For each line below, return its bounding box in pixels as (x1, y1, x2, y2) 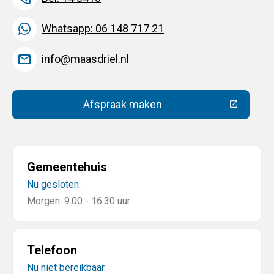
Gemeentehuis (27, 159, 107, 174)
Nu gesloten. (27, 178, 81, 190)
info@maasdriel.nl (42, 53, 129, 66)
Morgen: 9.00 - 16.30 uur (27, 194, 130, 207)
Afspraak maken (83, 97, 162, 111)
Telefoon (27, 242, 77, 257)
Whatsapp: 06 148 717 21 (42, 22, 164, 35)
